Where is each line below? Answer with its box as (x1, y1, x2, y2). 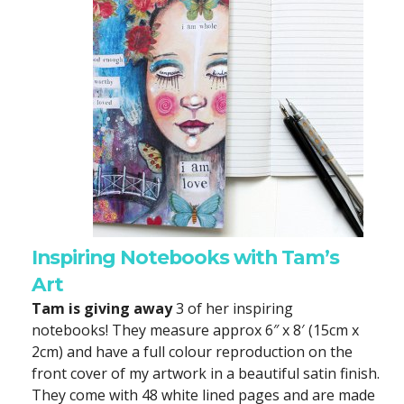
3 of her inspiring (172, 298, 293, 319)
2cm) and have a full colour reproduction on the (32, 342, 353, 363)
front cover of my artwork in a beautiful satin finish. (32, 363, 380, 384)
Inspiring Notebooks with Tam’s (32, 245, 339, 270)
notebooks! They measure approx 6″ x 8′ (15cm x (32, 320, 359, 341)
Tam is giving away (32, 298, 172, 319)
